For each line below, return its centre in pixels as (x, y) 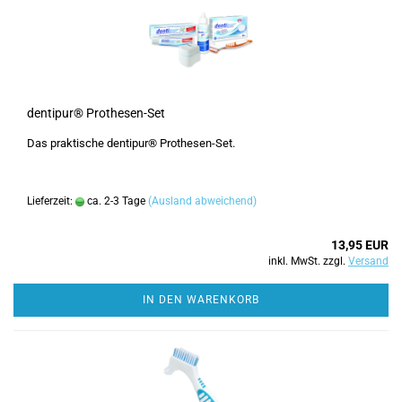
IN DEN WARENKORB (201, 300)
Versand (368, 261)
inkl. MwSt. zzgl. (308, 261)
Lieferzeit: (51, 201)
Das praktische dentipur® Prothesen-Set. (131, 143)
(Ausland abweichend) (202, 201)
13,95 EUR (360, 245)
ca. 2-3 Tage (115, 201)
